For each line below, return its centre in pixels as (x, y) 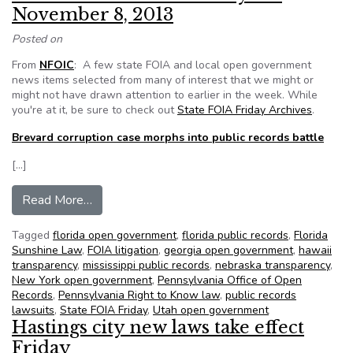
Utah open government (211, 310)
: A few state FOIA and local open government (193, 65)
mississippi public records (146, 265)
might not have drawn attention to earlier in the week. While (165, 95)
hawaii (315, 250)
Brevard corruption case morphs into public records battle (168, 137)
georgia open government (229, 250)
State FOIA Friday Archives (245, 110)
